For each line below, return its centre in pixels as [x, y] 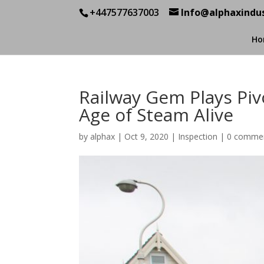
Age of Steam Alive [156, 115]
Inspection [198, 136]
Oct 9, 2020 [147, 136]
